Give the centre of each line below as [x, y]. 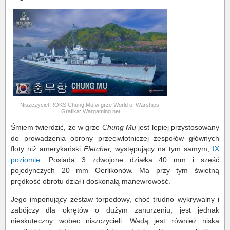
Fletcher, [98, 149]
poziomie [25, 160]
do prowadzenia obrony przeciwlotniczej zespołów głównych [115, 138]
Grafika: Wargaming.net [90, 111]
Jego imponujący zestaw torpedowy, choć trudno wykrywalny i [115, 199]
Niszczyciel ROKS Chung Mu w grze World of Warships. [90, 105]
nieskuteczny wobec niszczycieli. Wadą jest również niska [115, 221]
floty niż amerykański [47, 149]
